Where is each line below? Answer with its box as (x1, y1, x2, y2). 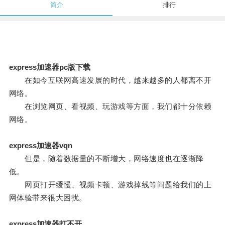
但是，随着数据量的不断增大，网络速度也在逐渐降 (9, 154, 204, 163)
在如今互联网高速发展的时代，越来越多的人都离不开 (9, 76, 212, 85)
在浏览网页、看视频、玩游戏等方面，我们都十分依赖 (9, 102, 212, 111)
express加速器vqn (9, 141, 72, 150)
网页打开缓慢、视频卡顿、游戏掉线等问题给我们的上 (9, 180, 212, 189)
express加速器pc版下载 (9, 63, 90, 72)
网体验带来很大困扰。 (9, 193, 87, 202)
